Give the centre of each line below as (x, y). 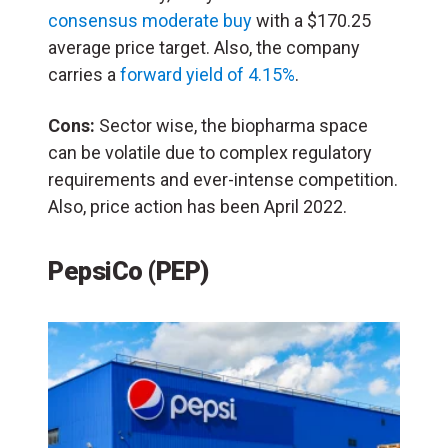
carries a (84, 75)
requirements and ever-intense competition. (223, 180)
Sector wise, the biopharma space (231, 126)
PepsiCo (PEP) (128, 271)
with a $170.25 (311, 21)
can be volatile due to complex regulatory (210, 153)
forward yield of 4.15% (207, 75)
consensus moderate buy (150, 21)
